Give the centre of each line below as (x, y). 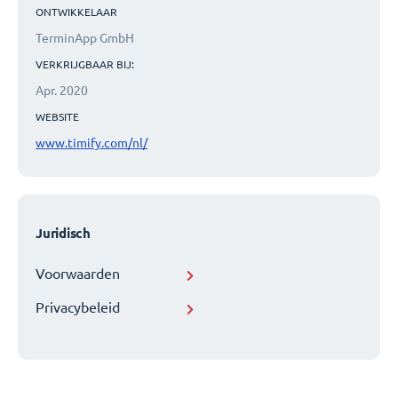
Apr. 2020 (62, 91)
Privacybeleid (78, 308)
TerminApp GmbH (85, 39)
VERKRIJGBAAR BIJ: (85, 64)
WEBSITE (57, 117)
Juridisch (63, 234)
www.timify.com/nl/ (92, 143)
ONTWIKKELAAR (76, 12)
